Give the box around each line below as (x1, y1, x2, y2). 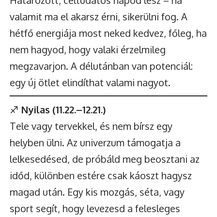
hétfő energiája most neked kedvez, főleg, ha (10, 27, 207, 39)
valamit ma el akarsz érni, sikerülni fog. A (10, 10, 187, 23)
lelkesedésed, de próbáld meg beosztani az (10, 153, 200, 165)
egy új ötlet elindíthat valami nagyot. (10, 76, 170, 89)
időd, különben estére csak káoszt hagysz (10, 169, 192, 182)
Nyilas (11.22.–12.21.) (21, 103, 106, 116)
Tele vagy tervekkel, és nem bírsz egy (10, 120, 172, 132)
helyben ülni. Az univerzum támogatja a (10, 136, 181, 149)
